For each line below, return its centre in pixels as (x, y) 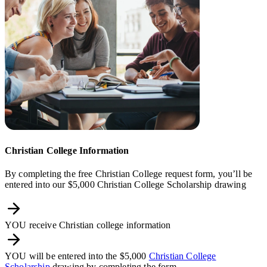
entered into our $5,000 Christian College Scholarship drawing (125, 184)
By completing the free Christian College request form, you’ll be (129, 173)
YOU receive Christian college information (88, 225)
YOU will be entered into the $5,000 (76, 256)
